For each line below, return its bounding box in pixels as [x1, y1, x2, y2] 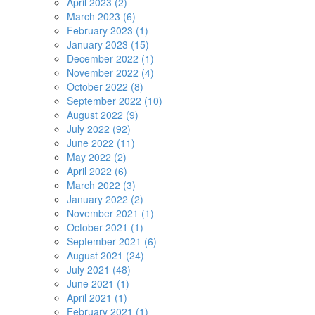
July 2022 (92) [67, 122, 131, 136]
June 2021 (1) [67, 276, 129, 290]
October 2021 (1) [67, 220, 143, 234]
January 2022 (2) [67, 192, 143, 206]
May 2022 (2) [67, 150, 127, 164]
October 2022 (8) [67, 79, 143, 94]
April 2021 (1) [67, 290, 127, 304]
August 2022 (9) [67, 108, 139, 122]
